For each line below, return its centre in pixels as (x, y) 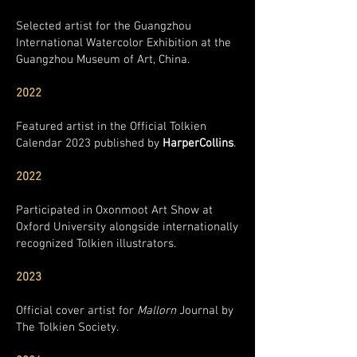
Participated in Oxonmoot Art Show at (114, 210)
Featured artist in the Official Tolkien (111, 127)
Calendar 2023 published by (89, 143)
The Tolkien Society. (67, 328)
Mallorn (157, 311)
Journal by (205, 311)
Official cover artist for (76, 311)
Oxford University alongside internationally (127, 227)
